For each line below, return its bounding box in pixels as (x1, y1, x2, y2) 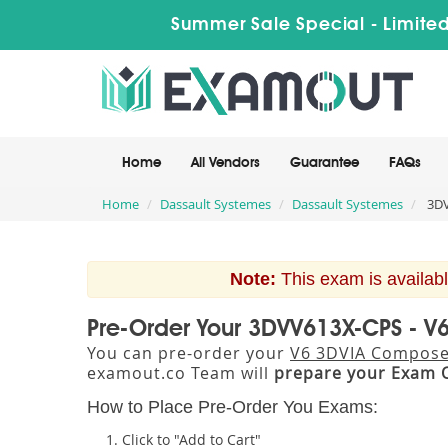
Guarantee (290, 156, 359, 170)
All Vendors (191, 156, 260, 170)
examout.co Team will (87, 362, 274, 384)
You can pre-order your (87, 342, 290, 364)
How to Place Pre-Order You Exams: (87, 397, 378, 417)
